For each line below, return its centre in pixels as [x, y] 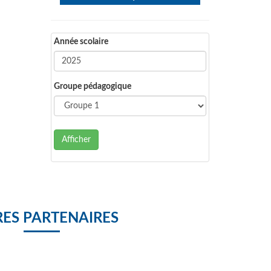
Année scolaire [81, 42]
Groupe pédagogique [92, 87]
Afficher [76, 140]
